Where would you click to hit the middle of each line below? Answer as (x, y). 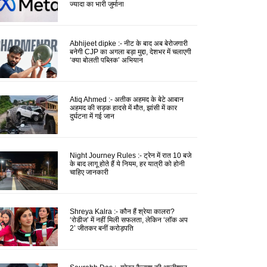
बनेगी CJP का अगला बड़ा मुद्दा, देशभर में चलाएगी (130, 52)
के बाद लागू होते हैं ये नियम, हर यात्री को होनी (127, 164)
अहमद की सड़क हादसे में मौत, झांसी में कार (123, 108)
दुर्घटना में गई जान (92, 116)
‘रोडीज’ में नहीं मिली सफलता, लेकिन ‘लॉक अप (128, 220)
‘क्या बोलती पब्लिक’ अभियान (106, 60)
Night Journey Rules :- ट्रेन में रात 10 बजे (130, 155)
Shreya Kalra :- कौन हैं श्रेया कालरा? (122, 211)
